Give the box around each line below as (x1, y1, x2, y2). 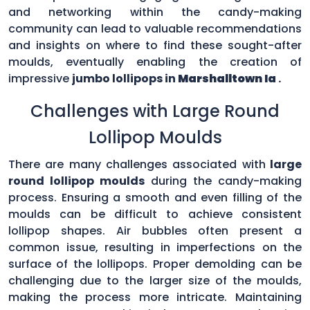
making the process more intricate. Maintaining (8, 289, 302, 305)
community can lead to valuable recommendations (8, 20, 302, 37)
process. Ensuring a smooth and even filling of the (8, 189, 302, 206)
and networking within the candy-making (8, 3, 302, 20)
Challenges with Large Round (30, 99, 280, 122)
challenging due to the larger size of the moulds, (8, 272, 302, 289)
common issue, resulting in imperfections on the (8, 239, 302, 255)
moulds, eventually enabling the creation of (8, 53, 302, 70)
